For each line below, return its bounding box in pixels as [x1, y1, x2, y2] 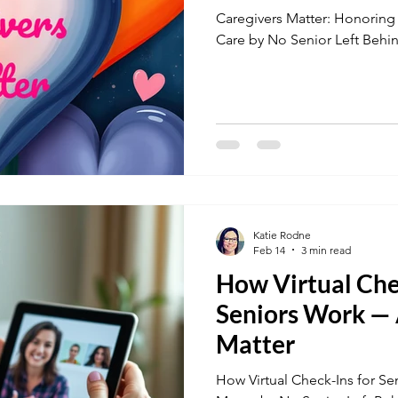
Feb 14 [253, 243, 285, 257]
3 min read [301, 243, 351, 257]
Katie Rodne [253, 227, 311, 242]
